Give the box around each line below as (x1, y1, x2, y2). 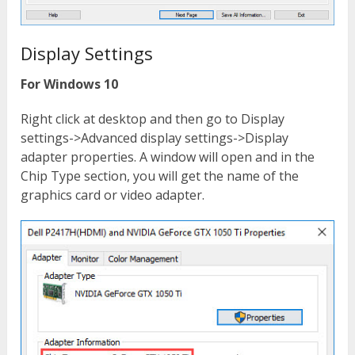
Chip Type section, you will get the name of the (21, 166, 300, 185)
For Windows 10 (21, 74, 119, 93)
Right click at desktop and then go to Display (21, 109, 285, 128)
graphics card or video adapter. (21, 185, 205, 204)
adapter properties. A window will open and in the (21, 147, 315, 166)
